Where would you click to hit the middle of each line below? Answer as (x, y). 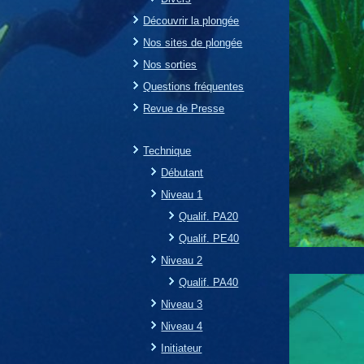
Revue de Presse (184, 108)
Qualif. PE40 (209, 238)
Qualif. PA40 (209, 282)
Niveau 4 (182, 326)
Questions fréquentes (194, 86)
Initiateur (182, 348)
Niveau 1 (182, 194)
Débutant (182, 172)
